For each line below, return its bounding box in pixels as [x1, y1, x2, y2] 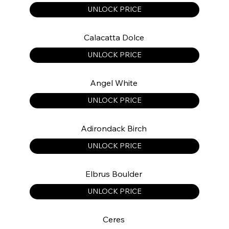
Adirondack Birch [81, 123, 147, 133]
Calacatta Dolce [83, 32, 144, 42]
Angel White [90, 77, 138, 88]
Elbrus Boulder [85, 168, 143, 179]
